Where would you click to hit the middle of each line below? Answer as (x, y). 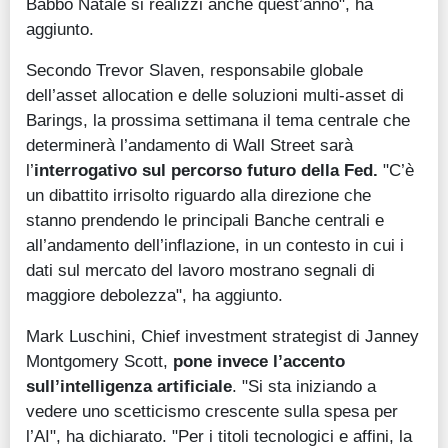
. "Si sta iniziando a (304, 386)
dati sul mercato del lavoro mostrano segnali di (200, 270)
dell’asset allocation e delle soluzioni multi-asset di (215, 95)
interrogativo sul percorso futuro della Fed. (206, 170)
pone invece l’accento (259, 361)
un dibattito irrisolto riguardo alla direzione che (198, 195)
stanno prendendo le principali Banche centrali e (205, 220)
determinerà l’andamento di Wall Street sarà (189, 145)
